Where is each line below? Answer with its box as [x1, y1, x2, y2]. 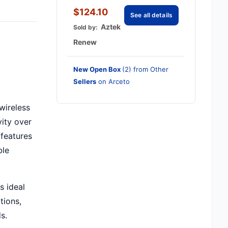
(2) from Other [122, 65, 169, 73]
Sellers [73, 77, 97, 85]
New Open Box [73, 65, 123, 73]
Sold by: [73, 23, 101, 31]
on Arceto [96, 77, 130, 85]
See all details [130, 11, 173, 19]
